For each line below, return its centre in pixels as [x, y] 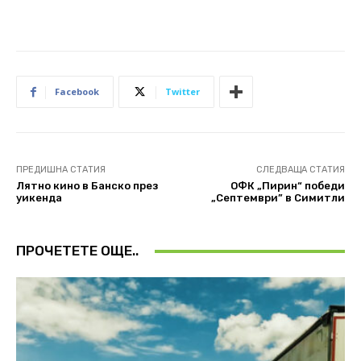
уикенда [39, 198]
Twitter [183, 92]
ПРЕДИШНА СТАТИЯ [61, 170]
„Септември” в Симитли [278, 198]
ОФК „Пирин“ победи [287, 186]
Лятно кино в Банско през [87, 186]
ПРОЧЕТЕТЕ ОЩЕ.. [77, 251]
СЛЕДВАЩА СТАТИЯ [300, 170]
